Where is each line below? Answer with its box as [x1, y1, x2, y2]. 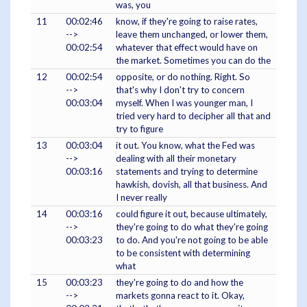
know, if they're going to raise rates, [116, 16, 258, 27]
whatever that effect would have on [116, 42, 258, 53]
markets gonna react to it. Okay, [116, 290, 245, 302]
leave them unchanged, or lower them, [116, 29, 268, 40]
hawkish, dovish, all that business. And [116, 179, 267, 191]
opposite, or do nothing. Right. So [116, 71, 250, 83]
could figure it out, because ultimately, [116, 208, 267, 220]
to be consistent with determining [116, 247, 250, 259]
